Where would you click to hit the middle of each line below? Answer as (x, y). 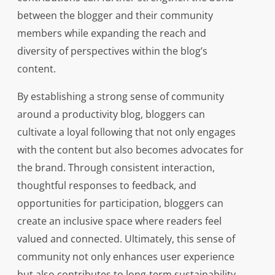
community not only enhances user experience (126, 257)
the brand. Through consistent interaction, (116, 168)
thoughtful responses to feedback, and (107, 186)
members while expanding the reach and (111, 33)
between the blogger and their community (115, 16)
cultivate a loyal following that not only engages (126, 132)
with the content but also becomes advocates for (130, 150)
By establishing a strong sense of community (120, 97)
